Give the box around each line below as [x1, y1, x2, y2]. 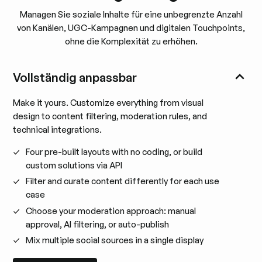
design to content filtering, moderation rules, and [13, 111, 208, 122]
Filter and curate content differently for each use [26, 175, 220, 187]
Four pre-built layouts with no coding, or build [26, 146, 203, 157]
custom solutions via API [26, 159, 123, 171]
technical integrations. [13, 124, 102, 136]
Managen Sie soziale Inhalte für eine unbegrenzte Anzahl [19, 9, 243, 20]
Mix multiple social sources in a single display [26, 235, 204, 246]
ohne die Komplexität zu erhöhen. [64, 36, 198, 47]
